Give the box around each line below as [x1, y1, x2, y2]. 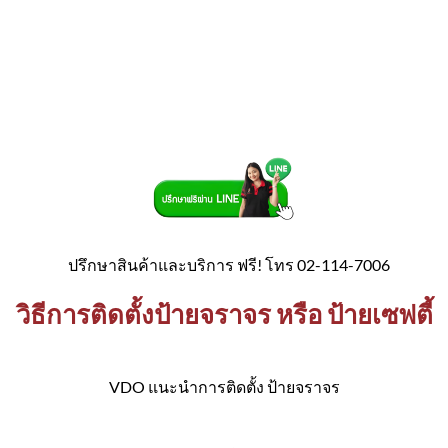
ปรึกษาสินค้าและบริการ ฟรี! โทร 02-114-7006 [61, 255, 390, 275]
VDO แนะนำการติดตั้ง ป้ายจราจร [108, 376, 340, 396]
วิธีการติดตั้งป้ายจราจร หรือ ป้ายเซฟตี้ [15, 299, 433, 330]
